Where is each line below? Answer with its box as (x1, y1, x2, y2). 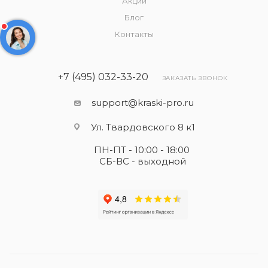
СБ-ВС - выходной (99, 156, 186, 167)
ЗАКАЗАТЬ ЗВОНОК (162, 74, 228, 82)
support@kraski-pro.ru (92, 97, 194, 108)
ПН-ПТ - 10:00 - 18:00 (93, 144, 192, 156)
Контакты (114, 29, 154, 39)
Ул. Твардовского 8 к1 (90, 121, 195, 133)
